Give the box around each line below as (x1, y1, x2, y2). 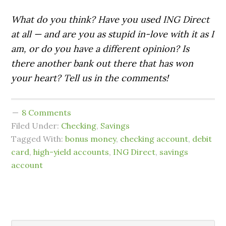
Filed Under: (11, 121, 62, 131)
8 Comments (22, 107, 72, 118)
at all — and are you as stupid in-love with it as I (11, 28, 214, 40)
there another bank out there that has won (11, 58, 194, 69)
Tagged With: (11, 134, 66, 144)
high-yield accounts (33, 147, 109, 157)
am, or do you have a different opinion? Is (11, 43, 190, 54)
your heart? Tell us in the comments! (11, 72, 169, 84)
